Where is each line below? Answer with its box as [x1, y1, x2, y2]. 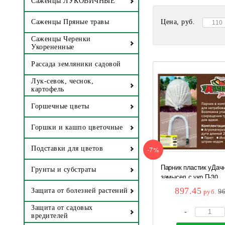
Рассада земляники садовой [31, 60, 121, 68]
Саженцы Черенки [31, 35, 91, 43]
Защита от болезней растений [31, 187, 128, 195]
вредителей [31, 212, 68, 220]
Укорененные [31, 43, 74, 51]
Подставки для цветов [31, 145, 103, 153]
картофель [31, 85, 64, 93]
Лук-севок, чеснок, [31, 77, 93, 85]
